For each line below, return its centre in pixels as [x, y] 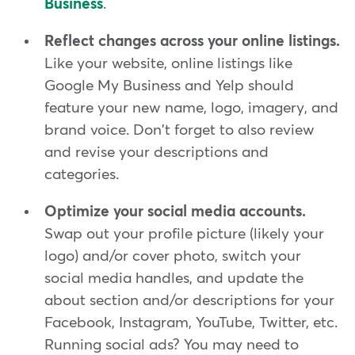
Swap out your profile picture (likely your [184, 234]
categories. [82, 174]
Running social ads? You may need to [172, 345]
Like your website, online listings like [168, 63]
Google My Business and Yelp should [169, 86]
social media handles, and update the [174, 278]
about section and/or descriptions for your [189, 300]
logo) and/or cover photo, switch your [173, 256]
